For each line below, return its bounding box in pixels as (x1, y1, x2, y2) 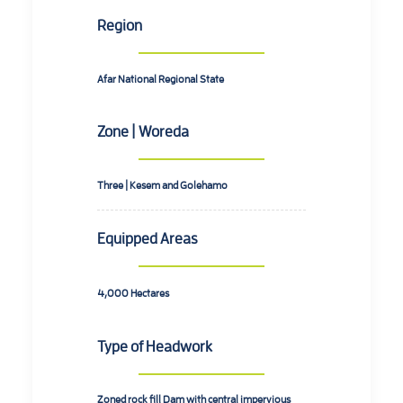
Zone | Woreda (97, 121, 189, 139)
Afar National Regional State (97, 72, 224, 85)
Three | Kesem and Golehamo (97, 178, 228, 191)
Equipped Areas (97, 228, 198, 246)
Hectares (130, 286, 169, 299)
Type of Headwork (97, 336, 212, 354)
